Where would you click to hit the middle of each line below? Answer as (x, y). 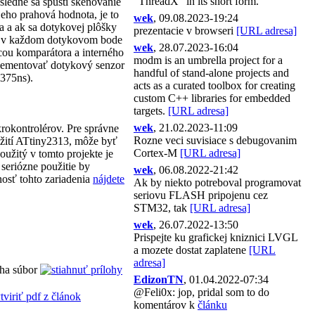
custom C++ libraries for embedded (212, 98)
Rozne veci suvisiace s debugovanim (215, 140)
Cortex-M (157, 153)
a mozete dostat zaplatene (191, 250)
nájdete (109, 179)
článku (212, 305)
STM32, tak (162, 208)
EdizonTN (159, 279)
